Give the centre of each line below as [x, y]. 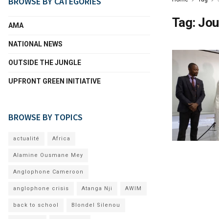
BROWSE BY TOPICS [45, 117]
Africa [61, 139]
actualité [26, 139]
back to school [36, 205]
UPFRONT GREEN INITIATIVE [55, 81]
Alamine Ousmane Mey [48, 155]
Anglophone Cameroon [48, 172]
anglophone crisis [41, 188]
